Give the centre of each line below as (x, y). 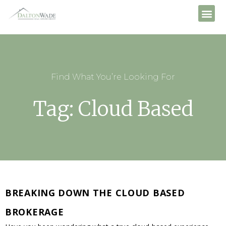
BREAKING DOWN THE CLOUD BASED (95, 193)
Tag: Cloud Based (113, 109)
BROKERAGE (35, 212)
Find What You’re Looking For (113, 77)
